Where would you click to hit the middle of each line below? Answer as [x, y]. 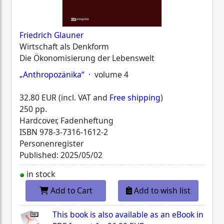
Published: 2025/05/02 [61, 155]
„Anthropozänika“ [52, 74]
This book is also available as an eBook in [128, 215]
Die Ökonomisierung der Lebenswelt [87, 58]
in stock [40, 174]
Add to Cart [71, 191]
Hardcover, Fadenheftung [66, 120]
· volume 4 [106, 74]
